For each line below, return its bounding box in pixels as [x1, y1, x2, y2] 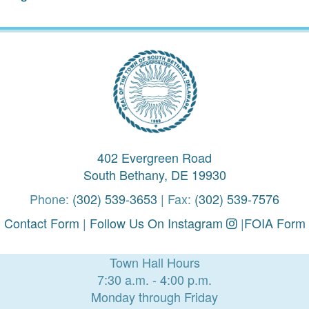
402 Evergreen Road [97, 148, 212, 166]
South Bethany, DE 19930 [83, 166, 226, 183]
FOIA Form [243, 214, 306, 232]
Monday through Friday [91, 288, 218, 306]
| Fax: [157, 190, 195, 208]
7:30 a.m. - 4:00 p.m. [97, 270, 212, 288]
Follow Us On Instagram [89, 214, 226, 232]
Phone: [30, 190, 72, 208]
